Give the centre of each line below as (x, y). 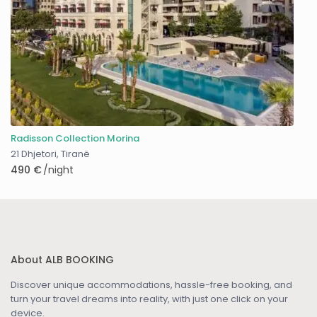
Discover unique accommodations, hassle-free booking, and (152, 285)
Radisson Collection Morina (75, 139)
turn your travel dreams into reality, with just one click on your (150, 299)
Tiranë (76, 154)
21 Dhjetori (34, 154)
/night (57, 170)
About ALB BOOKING (63, 260)
